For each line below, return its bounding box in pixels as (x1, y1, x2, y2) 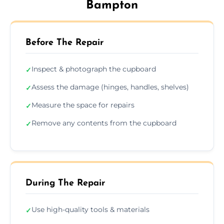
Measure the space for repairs (31, 100, 134, 109)
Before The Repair (25, 37, 103, 47)
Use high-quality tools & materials (31, 204, 149, 214)
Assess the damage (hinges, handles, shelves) (31, 82, 189, 91)
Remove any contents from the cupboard (31, 118, 176, 127)
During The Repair (25, 178, 105, 188)
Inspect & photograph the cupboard (31, 64, 156, 73)
